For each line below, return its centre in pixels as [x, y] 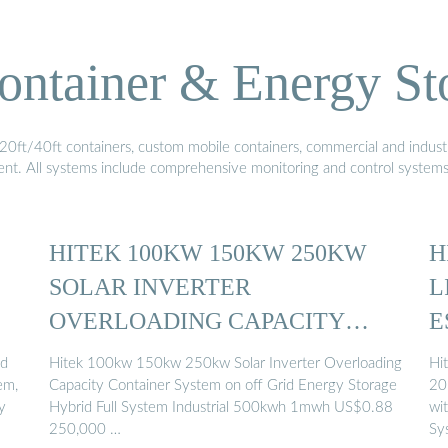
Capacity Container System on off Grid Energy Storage [223, 386]
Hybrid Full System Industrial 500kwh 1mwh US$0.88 [221, 408]
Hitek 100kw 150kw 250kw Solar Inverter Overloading [225, 364]
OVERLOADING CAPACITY [197, 320]
